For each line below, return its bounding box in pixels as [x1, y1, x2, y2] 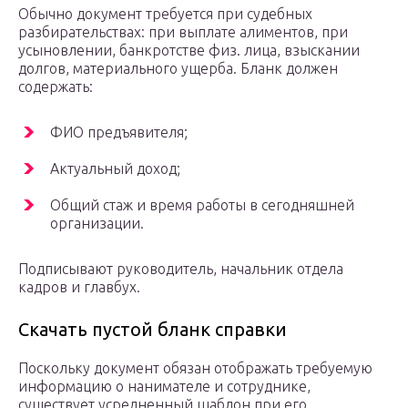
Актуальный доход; [50, 160, 180, 178]
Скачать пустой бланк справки [18, 319, 287, 341]
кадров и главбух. [18, 279, 140, 296]
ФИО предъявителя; [50, 124, 188, 141]
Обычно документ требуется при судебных [18, 5, 312, 23]
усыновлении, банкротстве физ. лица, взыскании [18, 42, 360, 59]
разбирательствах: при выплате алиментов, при [18, 24, 348, 41]
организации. [50, 215, 144, 232]
